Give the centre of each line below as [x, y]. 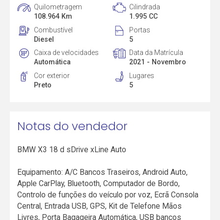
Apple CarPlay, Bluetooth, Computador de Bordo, [99, 184]
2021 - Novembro [157, 62]
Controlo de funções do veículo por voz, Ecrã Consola [108, 195]
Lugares [141, 76]
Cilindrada [144, 7]
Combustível [54, 30]
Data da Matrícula [156, 53]
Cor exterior [52, 76]
